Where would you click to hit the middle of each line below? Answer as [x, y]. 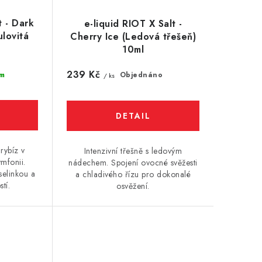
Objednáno [141, 75]
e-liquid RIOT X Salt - [133, 24]
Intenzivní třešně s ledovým [133, 151]
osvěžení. [133, 186]
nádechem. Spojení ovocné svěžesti [133, 163]
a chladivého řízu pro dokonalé [133, 175]
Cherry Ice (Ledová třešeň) [133, 37]
